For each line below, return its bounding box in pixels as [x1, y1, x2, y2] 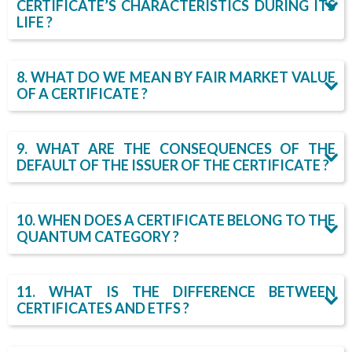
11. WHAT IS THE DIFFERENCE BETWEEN [16, 283, 335, 300]
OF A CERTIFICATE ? [16, 85, 148, 102]
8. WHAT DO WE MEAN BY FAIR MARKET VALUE [16, 68, 335, 86]
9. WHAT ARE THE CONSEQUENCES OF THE [16, 140, 335, 157]
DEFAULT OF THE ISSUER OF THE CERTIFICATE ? [16, 156, 329, 174]
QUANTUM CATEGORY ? [16, 228, 179, 245]
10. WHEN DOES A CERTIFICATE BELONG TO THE [16, 211, 335, 229]
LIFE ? [16, 13, 53, 31]
